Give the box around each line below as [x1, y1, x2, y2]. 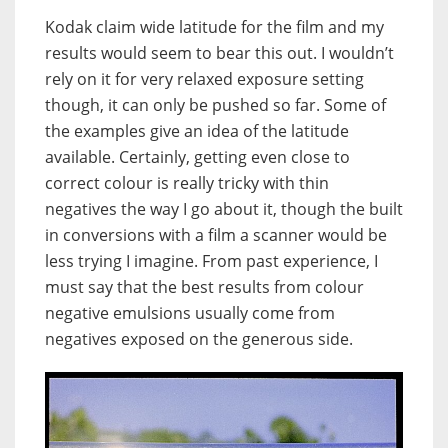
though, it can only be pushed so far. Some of [45, 93, 386, 116]
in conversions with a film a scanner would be [45, 223, 387, 246]
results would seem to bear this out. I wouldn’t [45, 41, 394, 64]
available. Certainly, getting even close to [45, 145, 350, 168]
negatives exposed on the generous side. [45, 327, 353, 350]
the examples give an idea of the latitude [45, 119, 349, 142]
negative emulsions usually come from [45, 301, 335, 324]
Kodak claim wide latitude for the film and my [45, 15, 384, 38]
